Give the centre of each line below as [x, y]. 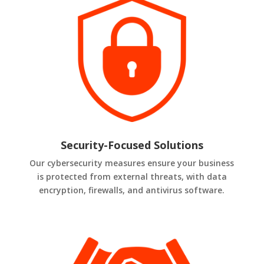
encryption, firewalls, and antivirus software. [132, 190]
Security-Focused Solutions [132, 145]
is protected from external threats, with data [132, 176]
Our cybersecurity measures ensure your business [132, 163]
